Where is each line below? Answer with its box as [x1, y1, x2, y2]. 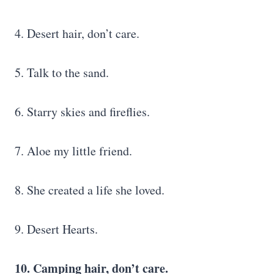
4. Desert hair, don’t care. [15, 25, 139, 42]
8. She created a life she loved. [15, 182, 165, 198]
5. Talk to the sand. [15, 64, 109, 81]
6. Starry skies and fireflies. [15, 103, 150, 120]
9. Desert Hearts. [15, 221, 98, 237]
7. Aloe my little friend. [15, 143, 132, 159]
